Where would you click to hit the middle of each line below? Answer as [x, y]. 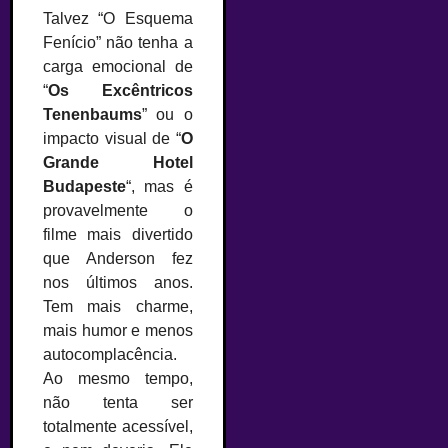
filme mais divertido [118, 235]
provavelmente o [118, 211]
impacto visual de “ [112, 139]
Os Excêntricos [120, 91]
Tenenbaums [92, 115]
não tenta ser [118, 403]
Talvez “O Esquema [118, 19]
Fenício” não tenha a [118, 43]
